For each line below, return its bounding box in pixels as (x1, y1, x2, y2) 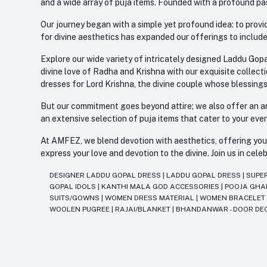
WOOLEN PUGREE (49, 205, 112, 214)
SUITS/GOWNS (49, 194, 102, 203)
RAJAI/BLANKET (115, 205, 173, 214)
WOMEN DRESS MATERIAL (105, 194, 197, 203)
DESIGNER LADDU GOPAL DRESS (49, 171, 163, 180)
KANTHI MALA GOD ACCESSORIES (101, 182, 222, 191)
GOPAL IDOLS (49, 182, 98, 191)
